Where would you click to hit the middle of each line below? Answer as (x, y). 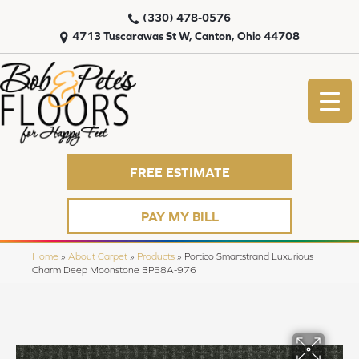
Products (156, 256)
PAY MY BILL (179, 216)
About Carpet (98, 256)
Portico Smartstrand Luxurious (249, 256)
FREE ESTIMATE (179, 172)
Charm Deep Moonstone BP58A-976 (114, 270)
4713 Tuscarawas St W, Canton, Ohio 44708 (186, 36)
